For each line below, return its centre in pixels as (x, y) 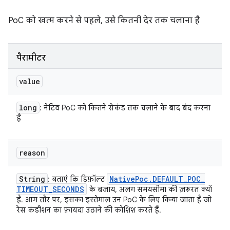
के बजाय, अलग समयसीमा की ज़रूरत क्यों (149, 189)
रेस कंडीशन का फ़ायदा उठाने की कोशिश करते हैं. (89, 210)
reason (32, 153)
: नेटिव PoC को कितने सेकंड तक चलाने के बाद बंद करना (125, 108)
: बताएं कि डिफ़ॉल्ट (77, 179)
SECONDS (68, 189)
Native (122, 179)
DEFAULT (168, 179)
